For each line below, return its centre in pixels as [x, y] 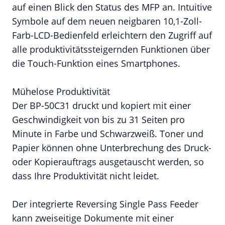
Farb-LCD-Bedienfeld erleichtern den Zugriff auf [112, 35]
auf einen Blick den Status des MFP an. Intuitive [112, 7]
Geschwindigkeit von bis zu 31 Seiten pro [98, 120]
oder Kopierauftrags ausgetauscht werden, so [108, 162]
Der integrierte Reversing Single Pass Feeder [105, 204]
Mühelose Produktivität [61, 91]
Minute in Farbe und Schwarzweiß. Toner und [108, 134]
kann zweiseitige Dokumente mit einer [93, 218]
